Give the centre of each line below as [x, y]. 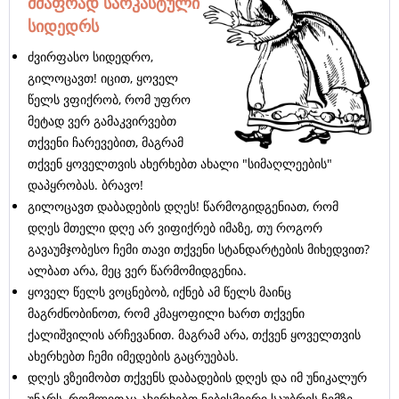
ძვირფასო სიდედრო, [90, 57]
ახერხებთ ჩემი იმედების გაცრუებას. [133, 356]
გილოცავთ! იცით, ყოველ [103, 78]
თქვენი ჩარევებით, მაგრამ [106, 142]
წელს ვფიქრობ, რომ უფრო [109, 100]
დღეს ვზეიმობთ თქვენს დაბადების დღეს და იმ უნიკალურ [197, 378]
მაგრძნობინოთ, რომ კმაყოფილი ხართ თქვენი [166, 313]
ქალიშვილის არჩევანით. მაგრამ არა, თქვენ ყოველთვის [194, 335]
